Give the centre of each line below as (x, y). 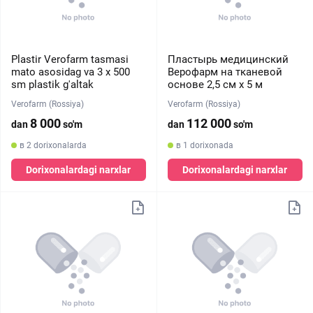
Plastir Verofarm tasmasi (70, 59)
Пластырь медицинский (228, 59)
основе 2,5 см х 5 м (215, 85)
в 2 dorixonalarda (53, 145)
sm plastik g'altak (52, 85)
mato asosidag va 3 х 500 (71, 72)
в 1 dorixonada (204, 145)
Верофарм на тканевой (225, 72)
